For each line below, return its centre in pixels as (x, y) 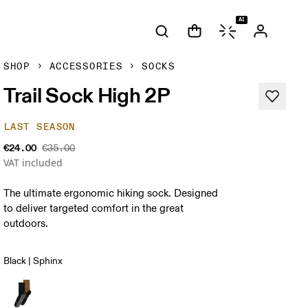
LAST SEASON (40, 127)
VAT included (33, 163)
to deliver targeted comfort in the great (94, 209)
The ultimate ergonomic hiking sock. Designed (111, 194)
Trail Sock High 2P (87, 95)
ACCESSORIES (86, 66)
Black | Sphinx (33, 261)
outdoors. (26, 224)
